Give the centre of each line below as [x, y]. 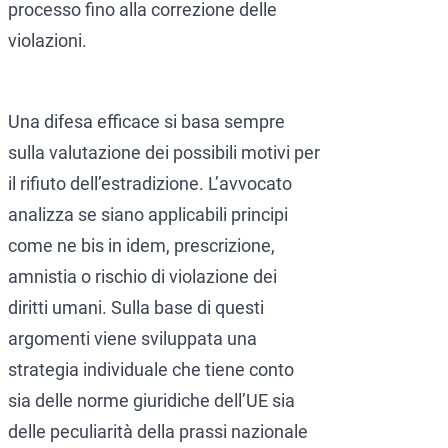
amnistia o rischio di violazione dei [142, 277]
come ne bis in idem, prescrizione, [141, 246]
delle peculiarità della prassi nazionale [158, 432]
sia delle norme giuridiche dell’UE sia [151, 401]
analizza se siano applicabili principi [148, 215]
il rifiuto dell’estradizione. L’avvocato [150, 184]
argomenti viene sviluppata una [132, 339]
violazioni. [47, 41]
